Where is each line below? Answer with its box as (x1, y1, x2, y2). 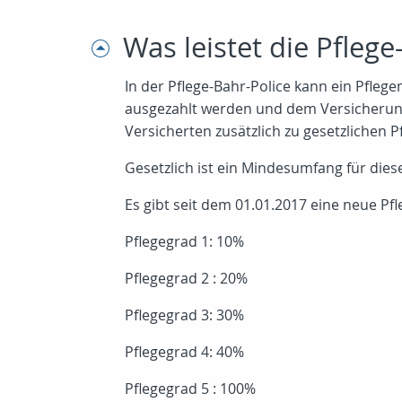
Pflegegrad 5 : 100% (125, 379, 256, 398)
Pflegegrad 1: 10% (125, 232, 244, 251)
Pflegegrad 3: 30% (125, 305, 244, 325)
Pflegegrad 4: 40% (125, 342, 244, 362)
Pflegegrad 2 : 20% (125, 268, 248, 288)
